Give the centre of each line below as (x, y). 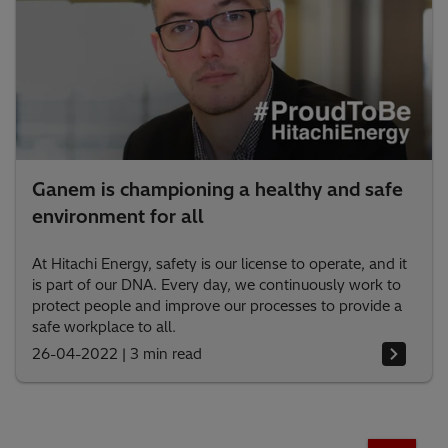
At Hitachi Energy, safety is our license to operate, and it (219, 264)
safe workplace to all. (104, 327)
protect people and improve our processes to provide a (217, 306)
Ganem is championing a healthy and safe (217, 190)
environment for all (118, 217)
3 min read (166, 353)
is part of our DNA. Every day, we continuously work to (216, 285)
